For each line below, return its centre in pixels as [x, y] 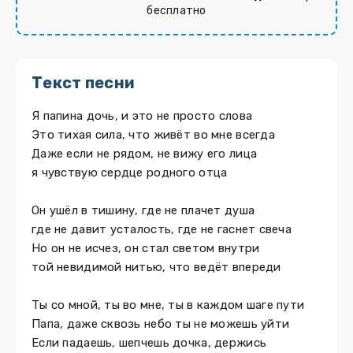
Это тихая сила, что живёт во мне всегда [153, 135]
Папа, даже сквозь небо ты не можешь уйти [161, 324]
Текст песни [84, 83]
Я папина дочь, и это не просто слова [142, 116]
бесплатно [176, 11]
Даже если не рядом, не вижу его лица [145, 154]
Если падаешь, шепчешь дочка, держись [149, 343]
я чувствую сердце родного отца [130, 173]
